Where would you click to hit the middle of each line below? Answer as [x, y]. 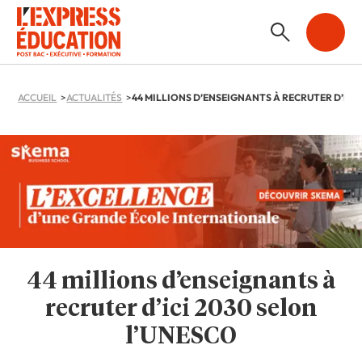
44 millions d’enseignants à [181, 281]
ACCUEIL [38, 98]
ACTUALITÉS [95, 98]
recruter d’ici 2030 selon [181, 309]
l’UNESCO [181, 336]
